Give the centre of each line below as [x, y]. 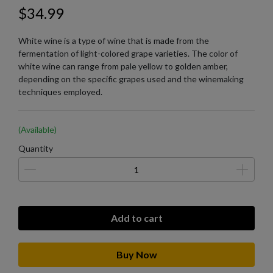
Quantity [36, 149]
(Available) [37, 130]
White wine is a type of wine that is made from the [114, 41]
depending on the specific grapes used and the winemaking [131, 79]
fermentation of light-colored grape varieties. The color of [128, 54]
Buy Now [136, 255]
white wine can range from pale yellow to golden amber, [123, 66]
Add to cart [136, 218]
